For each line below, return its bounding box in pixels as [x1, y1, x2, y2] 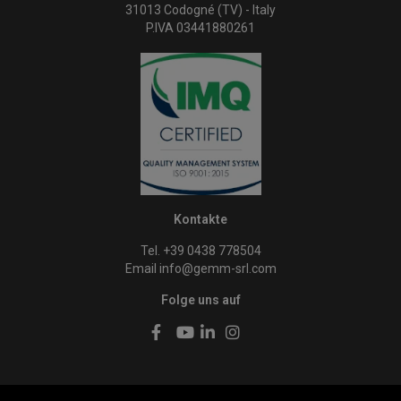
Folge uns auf [160, 293, 241, 307]
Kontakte [174, 212, 227, 226]
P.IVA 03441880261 [146, 21, 255, 36]
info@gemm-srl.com [158, 261, 277, 276]
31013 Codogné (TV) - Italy [125, 3, 276, 18]
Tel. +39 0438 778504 [140, 243, 261, 258]
